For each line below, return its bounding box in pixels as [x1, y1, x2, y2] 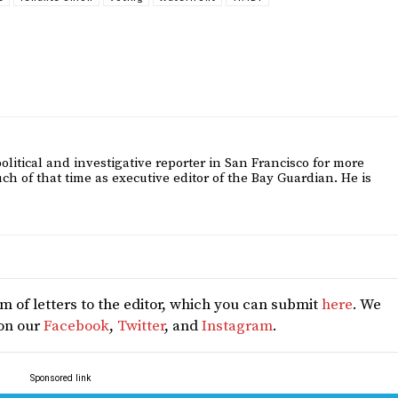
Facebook [43, 315, 109, 336]
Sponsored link [29, 372, 92, 383]
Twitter [116, 315, 164, 336]
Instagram [201, 315, 273, 336]
